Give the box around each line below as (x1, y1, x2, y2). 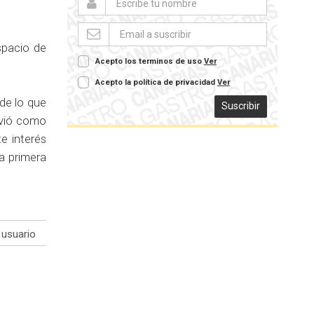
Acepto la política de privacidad (95, 77, 217, 87)
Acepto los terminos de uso (95, 56, 204, 66)
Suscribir (221, 100, 260, 111)
